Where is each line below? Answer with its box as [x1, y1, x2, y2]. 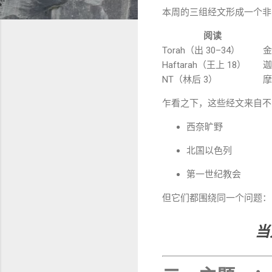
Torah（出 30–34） [162, 44, 240, 56]
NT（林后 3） [162, 73, 217, 85]
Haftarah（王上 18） [162, 59, 263, 70]
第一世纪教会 [186, 168, 241, 180]
